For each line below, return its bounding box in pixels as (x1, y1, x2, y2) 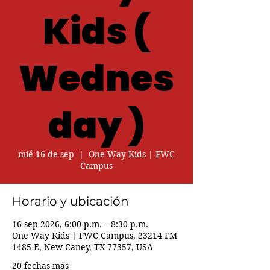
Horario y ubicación (12, 194, 129, 209)
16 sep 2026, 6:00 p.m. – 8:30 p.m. (12, 219, 148, 230)
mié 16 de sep (18, 149, 74, 160)
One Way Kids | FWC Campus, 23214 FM (12, 230, 177, 241)
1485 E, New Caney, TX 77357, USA (12, 242, 153, 253)
